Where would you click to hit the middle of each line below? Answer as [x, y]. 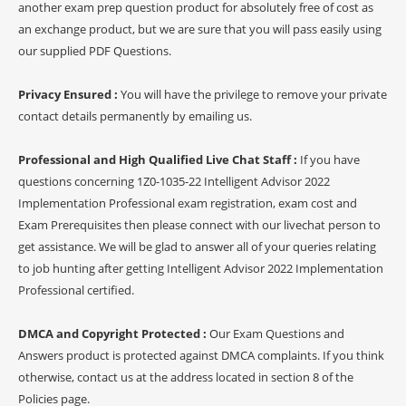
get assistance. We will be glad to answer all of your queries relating [197, 246]
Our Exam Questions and [277, 333]
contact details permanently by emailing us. [135, 116]
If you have [330, 159]
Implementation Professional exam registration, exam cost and [188, 203]
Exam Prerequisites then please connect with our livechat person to [199, 224]
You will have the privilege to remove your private [254, 94]
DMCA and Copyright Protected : [114, 333]
